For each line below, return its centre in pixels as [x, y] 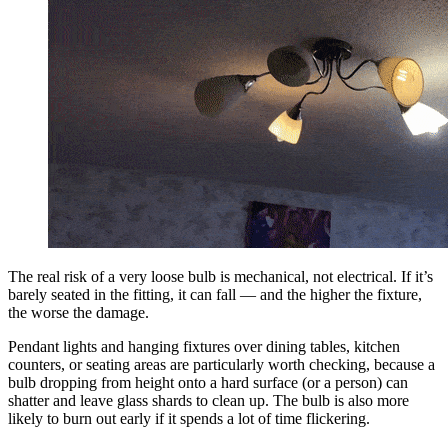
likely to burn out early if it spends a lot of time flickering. [189, 419]
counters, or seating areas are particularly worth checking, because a [221, 365]
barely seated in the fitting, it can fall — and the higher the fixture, [215, 295]
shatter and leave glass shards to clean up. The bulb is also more [208, 401]
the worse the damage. [78, 313]
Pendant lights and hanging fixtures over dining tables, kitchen [204, 347]
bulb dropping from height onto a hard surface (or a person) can [208, 383]
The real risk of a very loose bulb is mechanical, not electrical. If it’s [220, 277]
